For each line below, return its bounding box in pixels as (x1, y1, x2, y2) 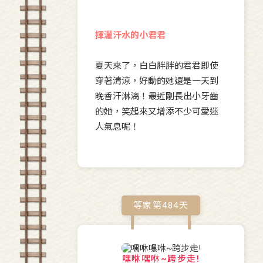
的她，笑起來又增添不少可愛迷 (95, 106, 218, 117)
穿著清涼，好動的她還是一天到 (95, 76, 218, 87)
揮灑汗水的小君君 (95, 30, 166, 41)
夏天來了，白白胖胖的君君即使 (95, 60, 218, 72)
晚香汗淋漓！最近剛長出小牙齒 (95, 91, 218, 102)
